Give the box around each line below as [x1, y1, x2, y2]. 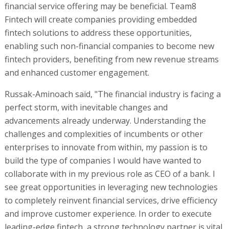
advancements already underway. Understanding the [4, 114, 206, 126]
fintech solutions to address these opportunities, [4, 27, 192, 38]
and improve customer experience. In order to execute [4, 208, 212, 219]
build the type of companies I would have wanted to [4, 154, 201, 166]
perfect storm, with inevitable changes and [4, 101, 168, 113]
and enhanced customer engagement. [4, 66, 149, 78]
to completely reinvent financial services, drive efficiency [4, 194, 217, 206]
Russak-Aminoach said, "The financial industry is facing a [4, 88, 221, 100]
